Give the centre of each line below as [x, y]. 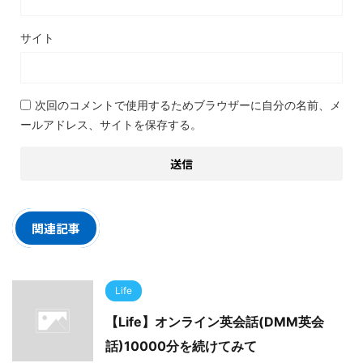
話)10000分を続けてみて [181, 346]
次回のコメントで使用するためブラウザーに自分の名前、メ [188, 105]
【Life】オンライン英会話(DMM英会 [215, 322]
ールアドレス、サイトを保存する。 [111, 124]
